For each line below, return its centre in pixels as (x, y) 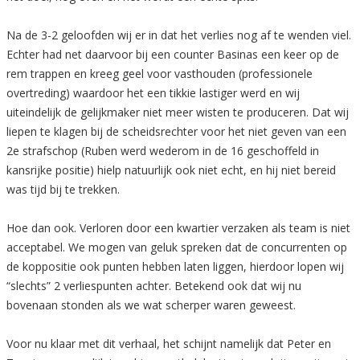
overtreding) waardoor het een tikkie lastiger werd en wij (153, 93)
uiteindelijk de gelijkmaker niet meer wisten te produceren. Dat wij (178, 112)
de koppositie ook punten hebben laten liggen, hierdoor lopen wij (175, 267)
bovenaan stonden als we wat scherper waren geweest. (151, 305)
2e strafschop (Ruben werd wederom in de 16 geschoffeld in (163, 151)
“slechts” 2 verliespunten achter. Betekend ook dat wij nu (154, 286)
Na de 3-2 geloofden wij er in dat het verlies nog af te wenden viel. (179, 35)
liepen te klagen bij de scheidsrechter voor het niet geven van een (176, 132)
